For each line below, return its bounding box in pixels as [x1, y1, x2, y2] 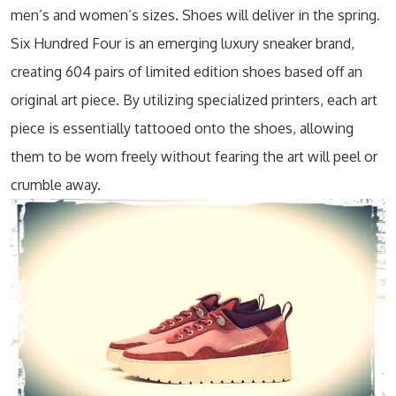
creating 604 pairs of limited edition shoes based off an [11, 63, 362, 81]
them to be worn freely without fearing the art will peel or [11, 148, 377, 166]
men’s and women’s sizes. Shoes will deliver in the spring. [11, 6, 380, 25]
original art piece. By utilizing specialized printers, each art [11, 91, 377, 110]
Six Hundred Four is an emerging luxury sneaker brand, [11, 34, 354, 53]
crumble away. [11, 176, 101, 194]
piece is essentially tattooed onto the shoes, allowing [11, 119, 354, 138]
